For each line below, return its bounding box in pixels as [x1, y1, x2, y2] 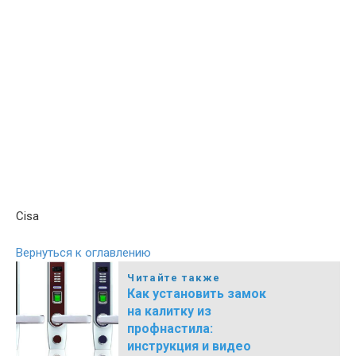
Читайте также [127, 271, 221, 284]
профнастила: [127, 320, 214, 336]
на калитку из [127, 303, 212, 319]
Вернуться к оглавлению [16, 245, 151, 260]
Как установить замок [127, 285, 267, 301]
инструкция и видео [127, 338, 252, 354]
